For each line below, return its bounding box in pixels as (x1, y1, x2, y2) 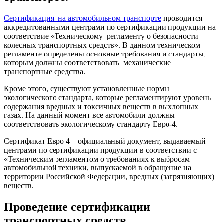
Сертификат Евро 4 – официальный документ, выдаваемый (4, 136, 206, 145)
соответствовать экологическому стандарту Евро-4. (4, 119, 178, 128)
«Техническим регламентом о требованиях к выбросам (4, 154, 190, 163)
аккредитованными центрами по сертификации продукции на (4, 22, 216, 31)
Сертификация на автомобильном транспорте (4, 13, 161, 22)
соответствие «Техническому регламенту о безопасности (4, 31, 198, 40)
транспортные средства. (4, 67, 85, 76)
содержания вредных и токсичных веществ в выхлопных (4, 102, 198, 111)
